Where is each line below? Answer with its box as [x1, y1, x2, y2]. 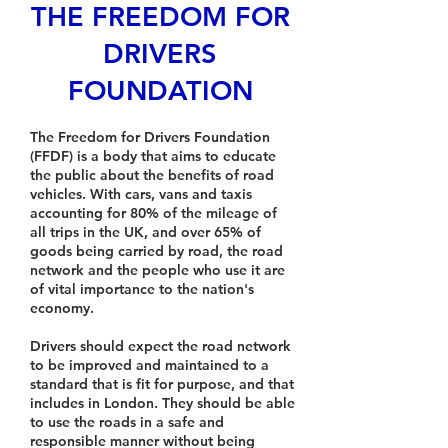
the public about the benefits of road [30, 166, 274, 184]
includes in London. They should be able [30, 394, 295, 412]
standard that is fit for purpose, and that [30, 375, 294, 393]
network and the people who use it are [30, 261, 285, 279]
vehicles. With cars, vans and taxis [30, 185, 252, 203]
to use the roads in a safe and [30, 413, 224, 431]
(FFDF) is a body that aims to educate [30, 147, 276, 165]
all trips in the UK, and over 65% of [30, 223, 261, 241]
